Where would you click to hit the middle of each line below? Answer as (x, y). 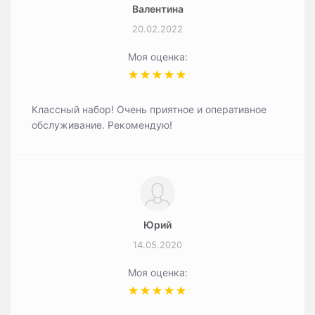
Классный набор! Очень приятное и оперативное (149, 109)
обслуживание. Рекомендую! (102, 125)
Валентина (157, 9)
